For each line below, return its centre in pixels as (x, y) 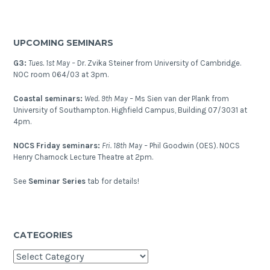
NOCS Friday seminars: (58, 145)
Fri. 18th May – (126, 145)
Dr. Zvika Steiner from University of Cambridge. (159, 63)
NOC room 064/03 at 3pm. (61, 75)
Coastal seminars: (49, 99)
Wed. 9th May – (110, 99)
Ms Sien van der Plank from (182, 99)
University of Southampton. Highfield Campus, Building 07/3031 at (130, 110)
